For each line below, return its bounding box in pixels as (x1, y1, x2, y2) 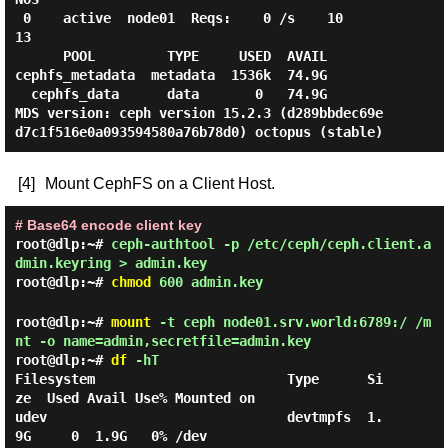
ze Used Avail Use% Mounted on (14, 390, 255, 406)
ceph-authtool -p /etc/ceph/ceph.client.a (110, 236, 431, 252)
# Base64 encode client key (14, 217, 202, 233)
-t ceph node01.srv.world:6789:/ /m (150, 314, 431, 330)
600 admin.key (150, 274, 263, 290)
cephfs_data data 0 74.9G (14, 86, 31, 102)
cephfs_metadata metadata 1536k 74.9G (14, 67, 327, 83)
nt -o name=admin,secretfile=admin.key (14, 333, 311, 349)
